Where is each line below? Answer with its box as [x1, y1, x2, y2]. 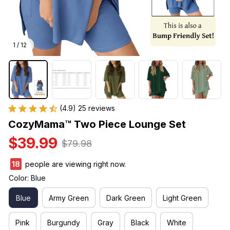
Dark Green [106, 193, 145, 202]
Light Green [163, 193, 202, 202]
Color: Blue [9, 174, 46, 183]
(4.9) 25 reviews [60, 104, 115, 113]
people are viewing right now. [23, 160, 125, 169]
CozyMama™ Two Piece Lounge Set [8, 118, 186, 131]
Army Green [49, 193, 89, 202]
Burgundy [47, 218, 80, 227]
